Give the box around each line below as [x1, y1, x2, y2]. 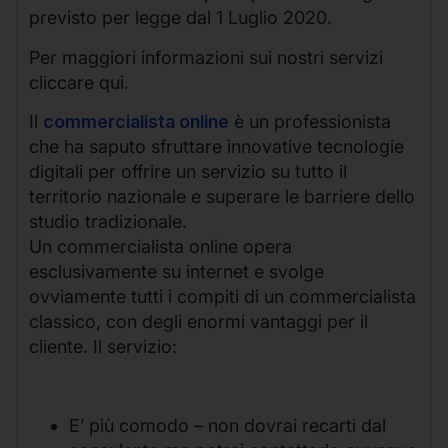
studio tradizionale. [29, 211, 187, 233]
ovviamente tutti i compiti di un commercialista [29, 286, 416, 308]
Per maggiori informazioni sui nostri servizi [29, 46, 383, 68]
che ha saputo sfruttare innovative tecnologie [29, 136, 404, 158]
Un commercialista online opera [29, 236, 292, 258]
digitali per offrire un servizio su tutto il [29, 161, 347, 183]
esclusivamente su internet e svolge [29, 261, 324, 283]
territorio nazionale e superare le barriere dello [29, 186, 415, 208]
